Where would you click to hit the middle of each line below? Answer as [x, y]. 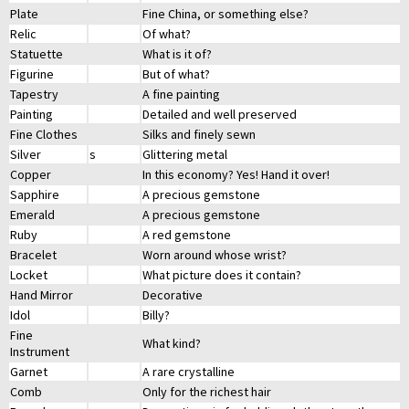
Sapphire [35, 195]
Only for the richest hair [207, 392]
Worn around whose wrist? [215, 255]
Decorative [173, 295]
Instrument [40, 352]
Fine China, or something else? [225, 14]
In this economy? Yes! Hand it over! [236, 175]
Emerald [32, 215]
